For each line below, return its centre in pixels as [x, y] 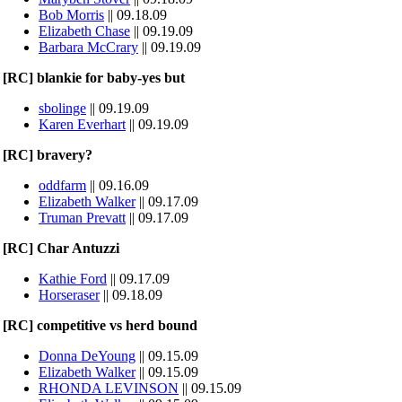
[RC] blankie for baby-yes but [94, 78]
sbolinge [62, 108]
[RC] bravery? [48, 155]
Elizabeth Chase [84, 31]
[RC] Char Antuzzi [61, 248]
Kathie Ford [73, 279]
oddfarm [62, 185]
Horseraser [69, 295]
